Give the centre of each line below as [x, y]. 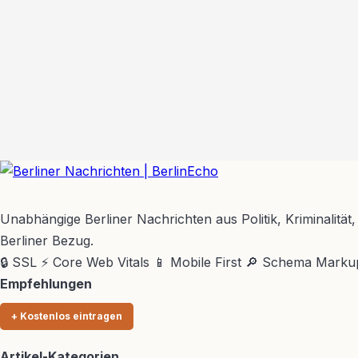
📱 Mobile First [197, 263]
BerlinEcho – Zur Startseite [189, 194]
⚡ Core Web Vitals [95, 263]
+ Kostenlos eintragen [67, 316]
